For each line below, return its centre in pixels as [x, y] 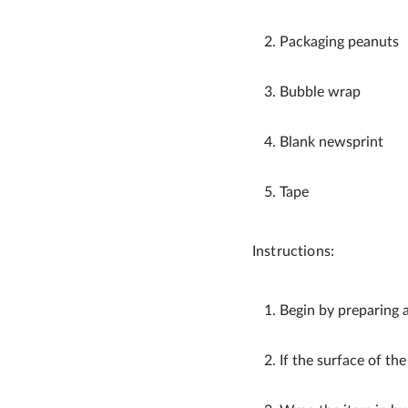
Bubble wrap [320, 92]
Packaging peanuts [339, 42]
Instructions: [294, 251]
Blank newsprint [331, 142]
